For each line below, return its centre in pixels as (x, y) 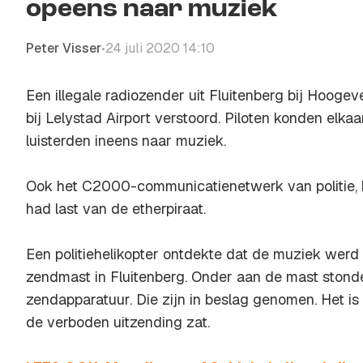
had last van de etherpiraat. (116, 209)
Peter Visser (64, 48)
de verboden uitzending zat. (118, 322)
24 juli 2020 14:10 (160, 48)
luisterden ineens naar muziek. (126, 141)
